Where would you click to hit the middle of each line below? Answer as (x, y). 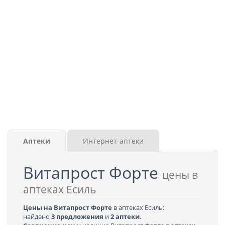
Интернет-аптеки (113, 141)
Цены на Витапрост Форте (68, 207)
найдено (37, 216)
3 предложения (77, 216)
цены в (180, 175)
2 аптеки (125, 216)
